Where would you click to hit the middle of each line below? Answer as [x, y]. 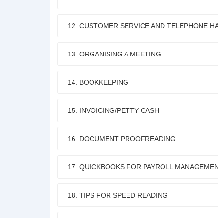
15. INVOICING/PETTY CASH [113, 110]
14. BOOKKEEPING [98, 82]
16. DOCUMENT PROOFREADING [122, 139]
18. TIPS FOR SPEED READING [118, 195]
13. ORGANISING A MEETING [114, 54]
